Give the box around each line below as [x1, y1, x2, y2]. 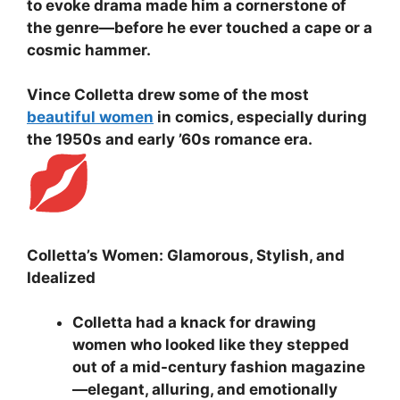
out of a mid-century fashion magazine [72, 358, 365, 377]
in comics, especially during [154, 108, 367, 127]
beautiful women [27, 108, 154, 127]
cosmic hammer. [27, 40, 151, 59]
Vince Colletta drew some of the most [27, 86, 309, 104]
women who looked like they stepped [72, 336, 349, 354]
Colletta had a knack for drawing [72, 313, 316, 332]
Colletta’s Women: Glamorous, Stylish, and [27, 246, 345, 264]
